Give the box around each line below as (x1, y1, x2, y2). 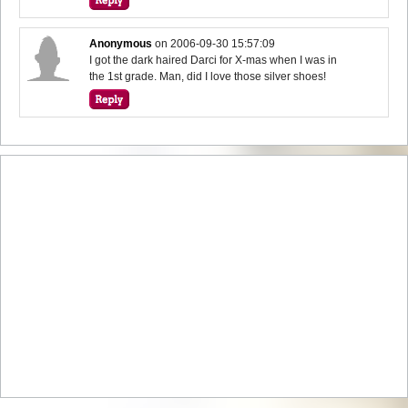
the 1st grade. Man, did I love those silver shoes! (89, 69, 327, 83)
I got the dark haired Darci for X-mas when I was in (89, 53, 338, 66)
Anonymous (89, 36, 153, 50)
